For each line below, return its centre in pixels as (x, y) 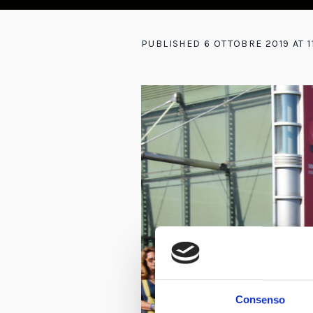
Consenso (260, 300)
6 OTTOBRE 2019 (247, 44)
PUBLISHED (173, 44)
